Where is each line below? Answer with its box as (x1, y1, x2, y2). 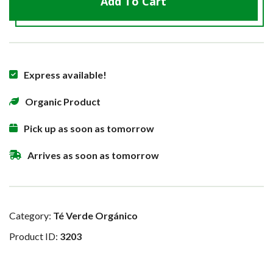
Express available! (24, 69, 107, 81)
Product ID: (9, 230, 60, 243)
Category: (9, 210, 53, 222)
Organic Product (25, 96, 101, 108)
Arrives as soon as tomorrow (27, 149, 159, 161)
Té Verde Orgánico (53, 210, 138, 222)
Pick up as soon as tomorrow (24, 122, 154, 135)
